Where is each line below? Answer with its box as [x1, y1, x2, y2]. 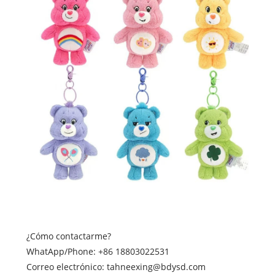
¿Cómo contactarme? [26, 230, 111, 242]
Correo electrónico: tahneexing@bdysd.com [26, 260, 206, 273]
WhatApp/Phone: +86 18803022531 [26, 245, 169, 257]
